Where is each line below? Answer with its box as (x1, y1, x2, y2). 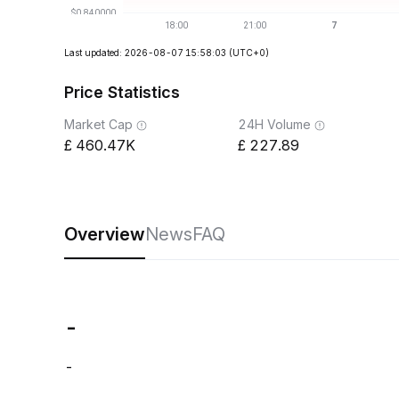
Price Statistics (64, 83, 180, 102)
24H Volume (238, 117, 311, 132)
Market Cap (64, 117, 133, 132)
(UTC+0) (229, 47, 269, 58)
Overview (64, 224, 145, 245)
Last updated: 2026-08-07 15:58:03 (64, 47, 226, 58)
